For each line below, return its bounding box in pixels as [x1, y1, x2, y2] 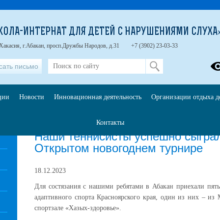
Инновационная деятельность [54, 93, 141, 101]
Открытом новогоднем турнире [34, 141, 203, 155]
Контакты [96, 119, 124, 126]
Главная [34, 122, 59, 129]
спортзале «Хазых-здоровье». [34, 204, 121, 212]
